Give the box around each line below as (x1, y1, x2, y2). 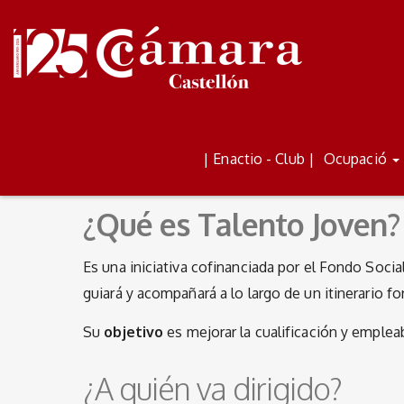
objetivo (104, 323, 164, 341)
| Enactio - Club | (203, 150, 315, 168)
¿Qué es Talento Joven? (83, 205, 399, 243)
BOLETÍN (271, 132, 322, 147)
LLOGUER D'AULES (53, 132, 162, 147)
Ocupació (323, 150, 390, 168)
